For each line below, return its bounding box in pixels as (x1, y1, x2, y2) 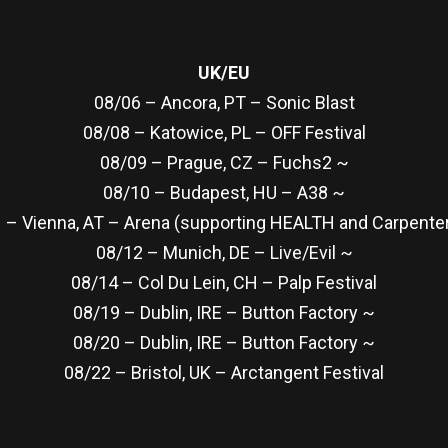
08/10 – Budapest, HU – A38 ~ (103, 181, 345, 203)
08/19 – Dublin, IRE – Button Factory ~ (73, 301, 375, 323)
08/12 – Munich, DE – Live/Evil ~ (95, 241, 353, 263)
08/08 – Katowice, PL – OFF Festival (82, 121, 366, 143)
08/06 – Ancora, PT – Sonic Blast (93, 91, 355, 113)
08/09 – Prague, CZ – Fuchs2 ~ (99, 151, 349, 173)
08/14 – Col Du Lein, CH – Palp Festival (71, 271, 377, 293)
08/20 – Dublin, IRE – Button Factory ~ (73, 331, 375, 353)
